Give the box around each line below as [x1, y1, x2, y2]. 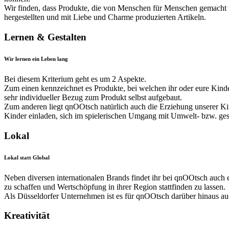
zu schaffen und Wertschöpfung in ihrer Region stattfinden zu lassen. [4, 182, 225, 191]
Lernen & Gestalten [4, 31, 86, 42]
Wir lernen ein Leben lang [4, 55, 68, 62]
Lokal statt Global [4, 154, 50, 161]
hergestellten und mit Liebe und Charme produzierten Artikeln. [4, 13, 206, 22]
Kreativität [4, 210, 50, 221]
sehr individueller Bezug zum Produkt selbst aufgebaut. [4, 93, 182, 102]
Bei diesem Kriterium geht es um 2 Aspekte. [4, 74, 146, 83]
